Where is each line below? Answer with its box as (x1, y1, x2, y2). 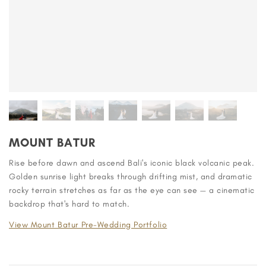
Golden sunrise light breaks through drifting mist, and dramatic (9, 171, 252, 182)
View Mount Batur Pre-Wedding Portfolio (9, 219, 167, 230)
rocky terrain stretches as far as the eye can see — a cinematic (9, 185, 255, 195)
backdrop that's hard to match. (9, 198, 129, 209)
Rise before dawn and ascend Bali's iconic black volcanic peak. (9, 157, 254, 168)
